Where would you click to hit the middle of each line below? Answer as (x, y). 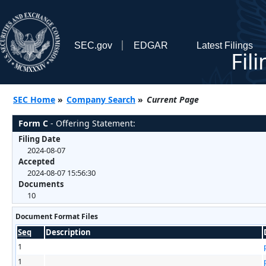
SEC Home (34, 99)
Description (68, 232)
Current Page (173, 99)
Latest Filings (224, 45)
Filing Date (39, 139)
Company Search (101, 99)
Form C (33, 123)
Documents (41, 184)
